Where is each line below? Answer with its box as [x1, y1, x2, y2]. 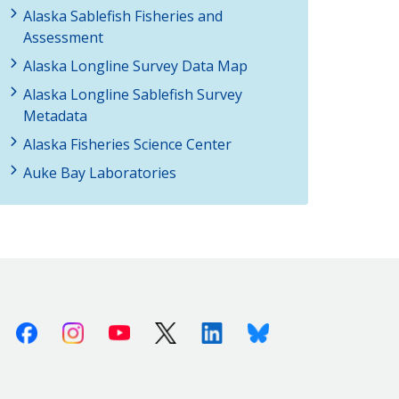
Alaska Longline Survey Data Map [23, 55, 248, 76]
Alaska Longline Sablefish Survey [23, 84, 242, 104]
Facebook [37, 320, 101, 340]
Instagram [83, 320, 152, 340]
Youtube [129, 320, 186, 340]
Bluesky [268, 320, 321, 340]
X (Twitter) [175, 320, 245, 340]
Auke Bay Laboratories [23, 162, 176, 183]
